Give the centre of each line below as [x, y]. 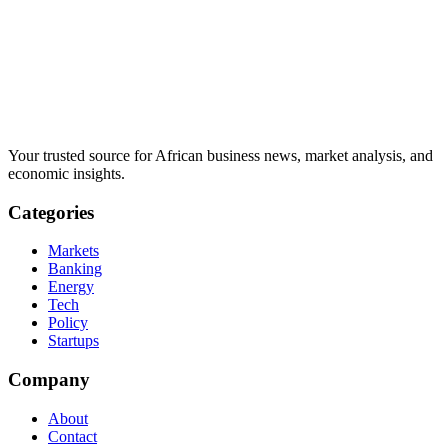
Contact [72, 436]
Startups [73, 341]
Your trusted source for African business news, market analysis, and [220, 155]
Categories [51, 212]
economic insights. [66, 173]
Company [49, 380]
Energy [71, 287]
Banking [75, 269]
